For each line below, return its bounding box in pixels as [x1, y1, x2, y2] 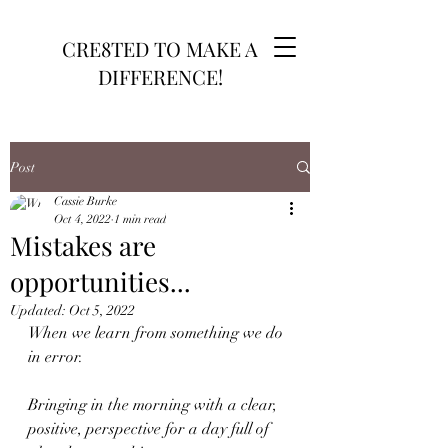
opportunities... [10, 264, 191, 299]
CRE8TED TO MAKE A [62, 35, 258, 62]
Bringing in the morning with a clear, [28, 395, 285, 415]
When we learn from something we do [28, 323, 287, 343]
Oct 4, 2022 [54, 212, 111, 226]
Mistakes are [10, 228, 156, 263]
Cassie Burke [54, 194, 117, 208]
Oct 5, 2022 [69, 302, 135, 319]
